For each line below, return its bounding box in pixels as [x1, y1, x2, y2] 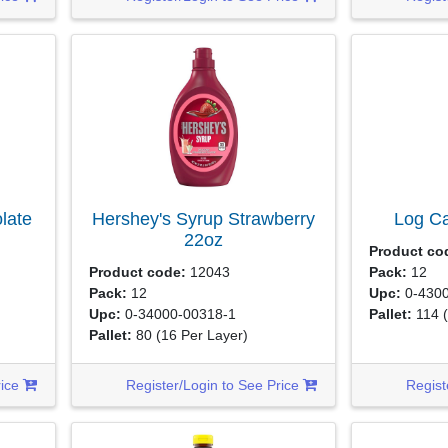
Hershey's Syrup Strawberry [91, 209, 315, 229]
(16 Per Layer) [156, 326, 249, 343]
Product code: [89, 263, 187, 280]
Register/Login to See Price [126, 376, 304, 393]
